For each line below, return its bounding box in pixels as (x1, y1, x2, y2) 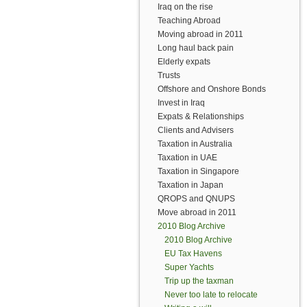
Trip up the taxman (164, 276, 234, 286)
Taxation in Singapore (158, 167, 239, 176)
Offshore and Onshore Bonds (158, 84, 266, 94)
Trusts (158, 71, 180, 80)
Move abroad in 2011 (158, 208, 236, 217)
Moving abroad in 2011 (158, 29, 243, 39)
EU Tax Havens (164, 249, 222, 258)
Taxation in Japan (158, 180, 223, 190)
